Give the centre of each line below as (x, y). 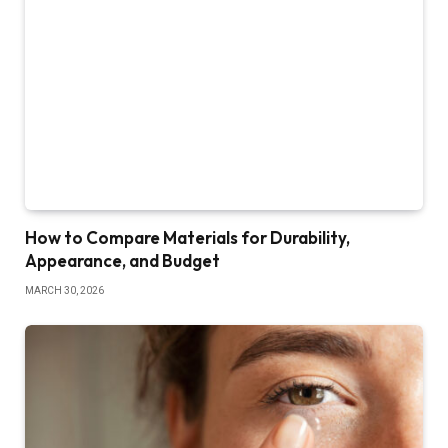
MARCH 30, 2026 (64, 290)
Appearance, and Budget (122, 260)
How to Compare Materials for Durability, (187, 237)
